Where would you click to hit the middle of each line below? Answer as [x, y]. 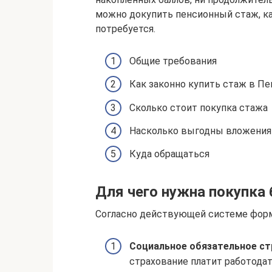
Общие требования [173, 61]
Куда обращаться [169, 154]
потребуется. [125, 29]
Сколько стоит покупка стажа [199, 107]
